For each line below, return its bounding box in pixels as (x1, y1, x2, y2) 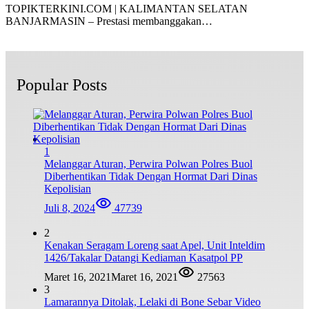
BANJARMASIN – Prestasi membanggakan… (6, 14, 212, 27)
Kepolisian (44, 182, 91, 195)
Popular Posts (17, 75, 107, 94)
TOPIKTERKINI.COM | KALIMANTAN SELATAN (6, 2, 248, 14)
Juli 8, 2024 (44, 201, 95, 214)
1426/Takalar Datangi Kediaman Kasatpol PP (44, 251, 243, 263)
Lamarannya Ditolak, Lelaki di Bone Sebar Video (44, 295, 261, 308)
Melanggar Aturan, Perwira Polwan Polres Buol (44, 157, 252, 170)
